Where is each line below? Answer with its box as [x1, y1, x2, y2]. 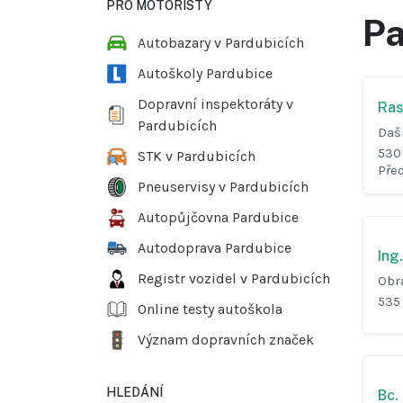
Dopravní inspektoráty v [138, 95, 293, 113]
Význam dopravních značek [138, 331, 314, 349]
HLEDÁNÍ [106, 385, 163, 400]
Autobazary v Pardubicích [138, 34, 304, 52]
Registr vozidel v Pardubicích [138, 270, 330, 288]
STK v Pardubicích [138, 148, 255, 166]
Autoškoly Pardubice [138, 65, 273, 83]
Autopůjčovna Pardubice [138, 209, 299, 227]
